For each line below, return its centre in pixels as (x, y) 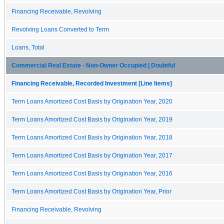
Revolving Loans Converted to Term (60, 29)
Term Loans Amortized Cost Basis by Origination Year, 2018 (92, 137)
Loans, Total (28, 47)
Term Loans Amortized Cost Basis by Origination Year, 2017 (92, 155)
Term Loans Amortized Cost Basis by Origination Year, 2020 (92, 101)
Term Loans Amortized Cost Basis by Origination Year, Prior (91, 191)
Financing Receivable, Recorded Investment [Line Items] (92, 83)
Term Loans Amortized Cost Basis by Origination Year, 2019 (92, 119)
